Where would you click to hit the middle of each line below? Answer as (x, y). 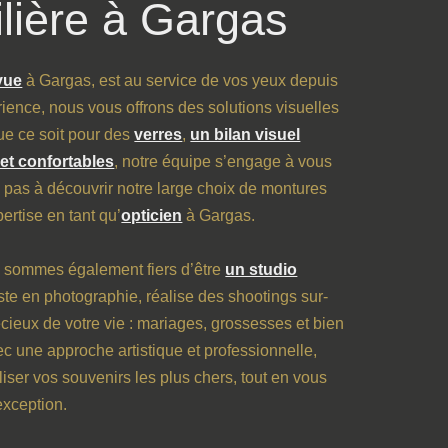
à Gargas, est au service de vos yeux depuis (180, 81)
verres (158, 135)
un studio (261, 270)
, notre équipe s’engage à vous (223, 162)
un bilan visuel (245, 135)
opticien (152, 216)
